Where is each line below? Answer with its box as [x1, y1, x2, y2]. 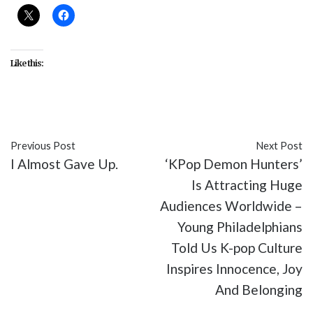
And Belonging [215, 281, 303, 298]
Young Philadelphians [177, 218, 303, 235]
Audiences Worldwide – [160, 197, 303, 214]
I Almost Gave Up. [10, 155, 118, 172]
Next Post [256, 139, 303, 152]
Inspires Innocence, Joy [166, 260, 303, 277]
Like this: [10, 57, 43, 68]
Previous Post [10, 139, 75, 152]
